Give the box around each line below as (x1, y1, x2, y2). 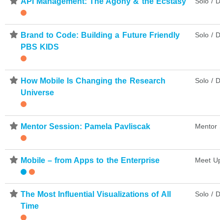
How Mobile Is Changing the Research (21, 76, 165, 85)
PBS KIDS (21, 42, 59, 51)
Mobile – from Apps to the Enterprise (21, 156, 160, 165)
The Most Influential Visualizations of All (21, 190, 171, 198)
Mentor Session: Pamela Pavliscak (21, 122, 151, 131)
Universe (21, 88, 54, 97)
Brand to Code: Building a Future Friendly (21, 30, 180, 39)
